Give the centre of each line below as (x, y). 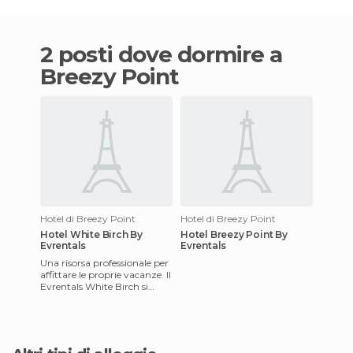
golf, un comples (78, 310)
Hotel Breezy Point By (234, 234)
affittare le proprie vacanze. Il (106, 274)
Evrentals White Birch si (94, 286)
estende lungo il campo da (99, 298)
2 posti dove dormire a (47, 54)
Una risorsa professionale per (104, 262)
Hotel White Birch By (91, 234)
